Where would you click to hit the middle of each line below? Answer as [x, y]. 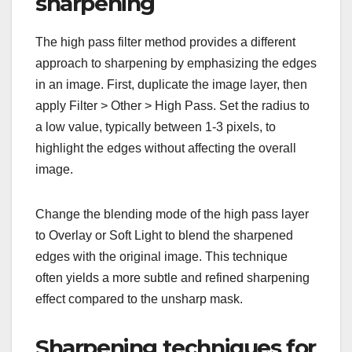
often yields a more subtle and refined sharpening [172, 278]
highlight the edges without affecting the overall [166, 148]
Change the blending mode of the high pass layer [172, 214]
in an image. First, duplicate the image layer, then [171, 85]
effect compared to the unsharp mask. [139, 299]
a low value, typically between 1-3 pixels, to [156, 127]
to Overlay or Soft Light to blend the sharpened [164, 236]
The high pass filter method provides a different [165, 42]
